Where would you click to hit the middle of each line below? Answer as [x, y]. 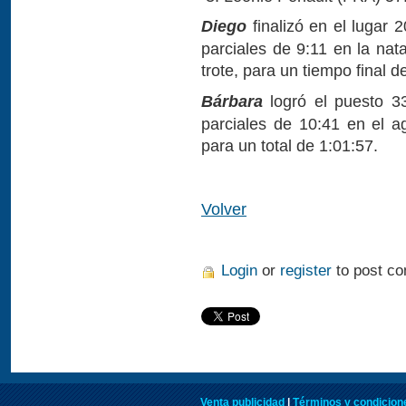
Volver [224, 208]
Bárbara [232, 101]
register [306, 270]
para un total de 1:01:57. [290, 146]
